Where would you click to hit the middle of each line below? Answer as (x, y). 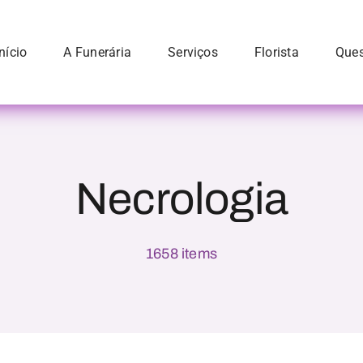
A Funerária (98, 52)
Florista (276, 52)
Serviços (193, 52)
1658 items (181, 254)
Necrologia (181, 199)
